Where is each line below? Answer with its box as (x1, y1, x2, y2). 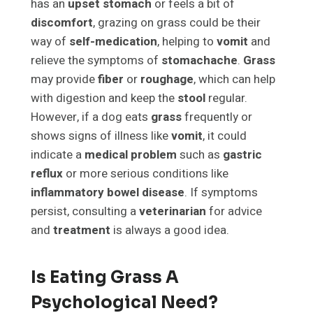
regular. (205, 89, 247, 108)
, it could (203, 127, 247, 145)
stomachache (161, 52, 238, 70)
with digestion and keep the (31, 89, 177, 108)
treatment (53, 221, 110, 240)
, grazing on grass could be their (93, 14, 261, 32)
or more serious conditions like (63, 165, 228, 183)
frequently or (182, 108, 252, 126)
